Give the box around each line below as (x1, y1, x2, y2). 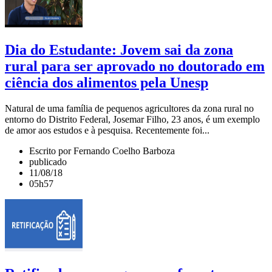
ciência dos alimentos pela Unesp (5, 75, 208, 91)
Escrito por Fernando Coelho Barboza (29, 146, 175, 157)
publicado (29, 157, 67, 168)
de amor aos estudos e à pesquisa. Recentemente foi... (5, 125, 209, 136)
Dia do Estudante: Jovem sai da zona (5, 42, 233, 58)
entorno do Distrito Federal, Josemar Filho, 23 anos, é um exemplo (5, 114, 260, 125)
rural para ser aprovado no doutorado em (5, 58, 265, 75)
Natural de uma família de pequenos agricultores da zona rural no (5, 103, 254, 114)
